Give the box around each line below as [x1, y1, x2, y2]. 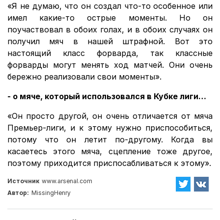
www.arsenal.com [42, 177, 92, 185]
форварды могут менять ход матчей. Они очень [7, 59, 213, 70]
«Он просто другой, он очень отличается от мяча [7, 110, 213, 121]
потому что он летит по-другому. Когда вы [7, 134, 213, 144]
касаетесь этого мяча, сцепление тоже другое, [7, 146, 213, 156]
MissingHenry [31, 189, 71, 196]
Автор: [7, 189, 29, 196]
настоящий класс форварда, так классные [7, 48, 213, 58]
